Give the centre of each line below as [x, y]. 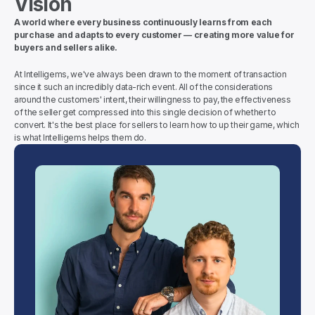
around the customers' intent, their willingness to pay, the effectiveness [153, 99]
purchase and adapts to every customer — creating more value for [154, 35]
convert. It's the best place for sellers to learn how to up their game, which [157, 125]
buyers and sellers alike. [66, 47]
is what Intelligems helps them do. [80, 137]
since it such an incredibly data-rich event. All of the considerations [143, 87]
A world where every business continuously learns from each [143, 22]
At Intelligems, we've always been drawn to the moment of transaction [150, 74]
